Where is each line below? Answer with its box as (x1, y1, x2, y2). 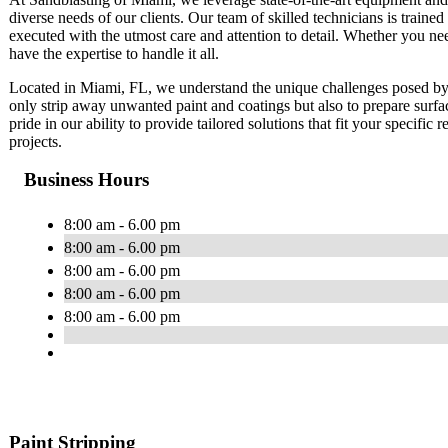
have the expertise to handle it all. (9, 44, 219, 62)
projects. (9, 132, 62, 150)
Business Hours (24, 169, 149, 191)
